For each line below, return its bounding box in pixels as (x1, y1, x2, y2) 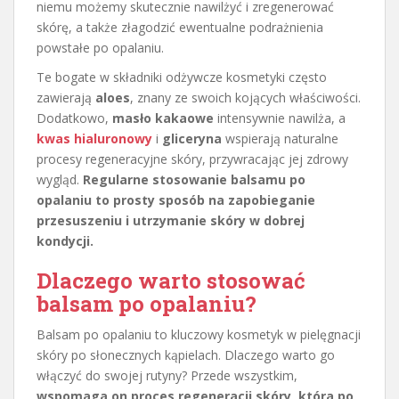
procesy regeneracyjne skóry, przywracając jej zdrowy (37, 151, 348, 168)
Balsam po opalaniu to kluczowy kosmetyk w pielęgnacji (37, 326, 361, 344)
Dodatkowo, (37, 110, 112, 127)
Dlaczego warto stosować (37, 266, 305, 296)
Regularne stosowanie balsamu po (83, 171, 305, 189)
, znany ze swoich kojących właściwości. (130, 89, 361, 107)
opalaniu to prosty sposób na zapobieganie (37, 191, 315, 209)
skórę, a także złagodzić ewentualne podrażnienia (37, 19, 323, 37)
